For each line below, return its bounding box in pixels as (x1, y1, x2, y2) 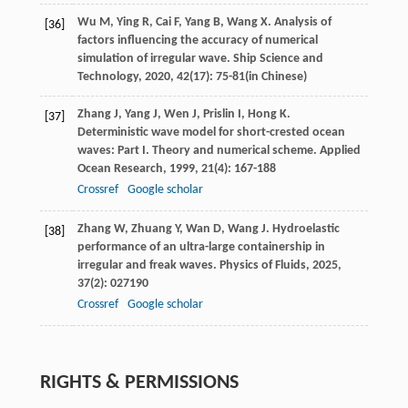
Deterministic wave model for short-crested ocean (76, 126, 345, 140)
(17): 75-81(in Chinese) (189, 70, 307, 85)
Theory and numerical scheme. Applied (151, 144, 361, 158)
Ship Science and (232, 52, 323, 66)
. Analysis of (267, 15, 331, 30)
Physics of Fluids (219, 259, 306, 273)
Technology (76, 70, 138, 85)
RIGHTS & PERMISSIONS (39, 372, 239, 394)
